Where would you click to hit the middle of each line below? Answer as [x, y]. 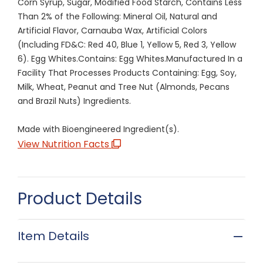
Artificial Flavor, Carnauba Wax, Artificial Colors [112, 30]
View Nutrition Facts [65, 144]
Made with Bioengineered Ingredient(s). [98, 129]
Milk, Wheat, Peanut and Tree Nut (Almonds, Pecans [124, 87]
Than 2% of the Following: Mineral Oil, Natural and [117, 16]
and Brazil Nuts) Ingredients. [74, 101]
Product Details [80, 198]
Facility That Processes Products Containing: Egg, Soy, [127, 73]
